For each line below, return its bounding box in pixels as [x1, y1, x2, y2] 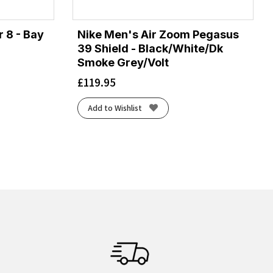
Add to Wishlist [88, 102, 143, 114]
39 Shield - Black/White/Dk [77, 41, 223, 55]
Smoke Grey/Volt [77, 55, 169, 69]
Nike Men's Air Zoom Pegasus [77, 27, 239, 41]
